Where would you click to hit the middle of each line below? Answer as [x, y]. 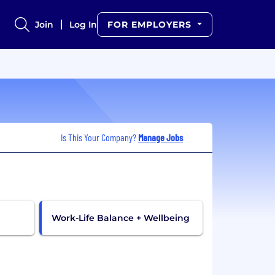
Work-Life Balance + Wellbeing [120, 218]
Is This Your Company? [99, 137]
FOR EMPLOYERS [151, 25]
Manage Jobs [161, 137]
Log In [83, 25]
